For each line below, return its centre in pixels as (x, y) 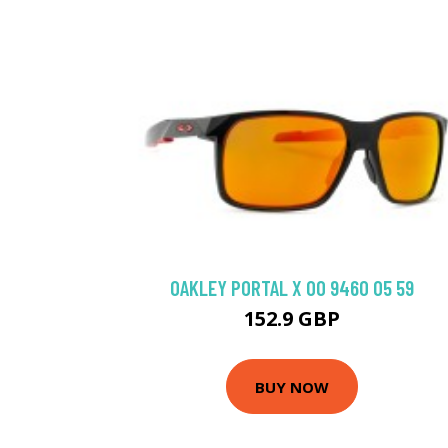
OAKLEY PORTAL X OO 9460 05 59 (292, 288)
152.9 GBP (292, 319)
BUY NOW (292, 386)
